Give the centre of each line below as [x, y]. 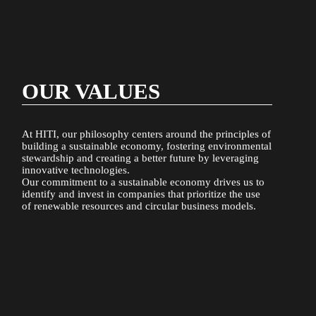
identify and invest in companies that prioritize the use [141, 194]
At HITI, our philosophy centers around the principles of [147, 134]
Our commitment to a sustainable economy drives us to [144, 182]
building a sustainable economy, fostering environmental [147, 146]
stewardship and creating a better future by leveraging [141, 158]
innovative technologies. [76, 170]
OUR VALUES [91, 91]
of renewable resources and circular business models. [139, 206]
